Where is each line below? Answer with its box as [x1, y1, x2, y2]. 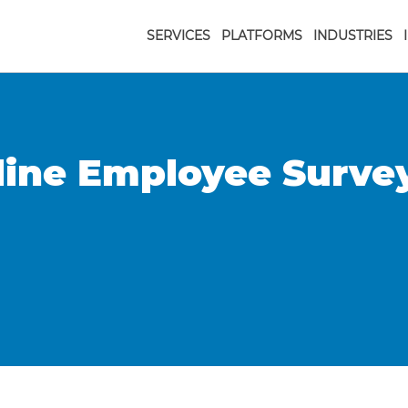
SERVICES [147, 27, 210, 44]
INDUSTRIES [313, 27, 393, 44]
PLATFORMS [221, 27, 302, 44]
